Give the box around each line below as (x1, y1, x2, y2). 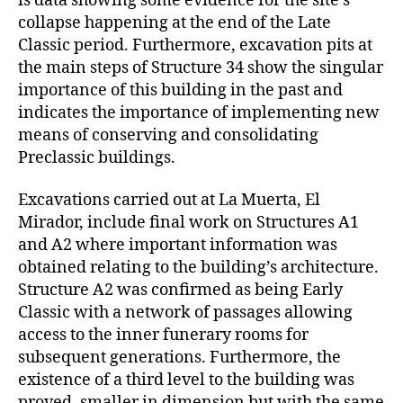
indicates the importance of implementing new (18, 102, 380, 123)
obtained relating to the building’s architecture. (18, 257, 379, 278)
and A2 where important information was (18, 235, 337, 255)
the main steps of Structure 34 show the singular (18, 57, 383, 78)
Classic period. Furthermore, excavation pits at (18, 34, 372, 56)
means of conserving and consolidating (18, 124, 318, 146)
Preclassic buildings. (18, 147, 175, 168)
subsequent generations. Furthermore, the (18, 347, 341, 368)
